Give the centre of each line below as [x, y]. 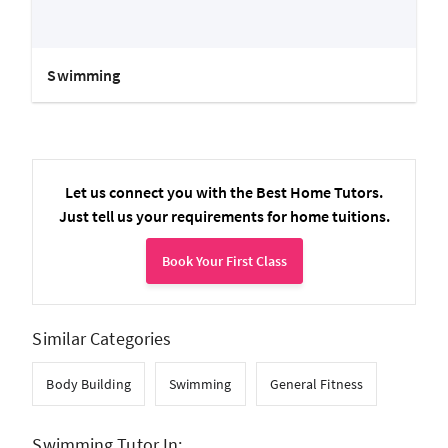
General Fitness [316, 383]
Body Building [88, 383]
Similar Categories [102, 338]
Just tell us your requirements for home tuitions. [224, 215]
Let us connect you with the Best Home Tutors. [224, 191]
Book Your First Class [224, 260]
